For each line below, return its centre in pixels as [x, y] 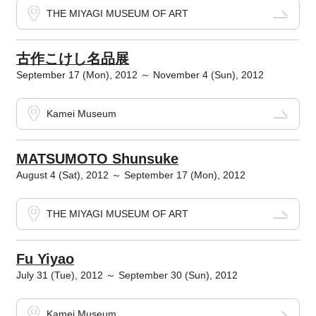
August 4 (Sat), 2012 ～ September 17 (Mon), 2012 [130, 175]
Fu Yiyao [45, 259]
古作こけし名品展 [72, 59]
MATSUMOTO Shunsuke [97, 159]
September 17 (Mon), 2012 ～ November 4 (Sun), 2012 [140, 75]
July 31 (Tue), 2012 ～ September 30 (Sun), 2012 [127, 275]
